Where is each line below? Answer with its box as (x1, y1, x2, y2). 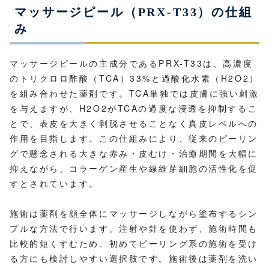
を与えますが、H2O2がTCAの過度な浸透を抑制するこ (10, 101, 258, 114)
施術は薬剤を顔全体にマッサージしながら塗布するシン (10, 207, 258, 219)
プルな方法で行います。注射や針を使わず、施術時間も (10, 222, 258, 234)
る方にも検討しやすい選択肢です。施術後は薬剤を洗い (10, 252, 258, 264)
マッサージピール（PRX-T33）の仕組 (14, 5, 253, 19)
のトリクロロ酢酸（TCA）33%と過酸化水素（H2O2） (10, 71, 259, 84)
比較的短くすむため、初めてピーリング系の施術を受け (10, 237, 258, 249)
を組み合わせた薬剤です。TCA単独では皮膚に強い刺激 (10, 86, 259, 99)
